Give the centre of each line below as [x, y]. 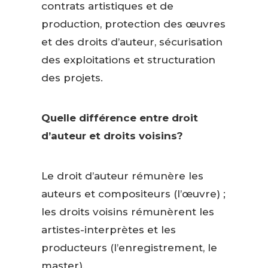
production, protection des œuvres [133, 24]
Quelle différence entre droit [119, 118]
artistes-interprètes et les [108, 230]
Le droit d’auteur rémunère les [122, 176]
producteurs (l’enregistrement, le [129, 248]
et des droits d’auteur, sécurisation [132, 42]
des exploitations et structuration [128, 60]
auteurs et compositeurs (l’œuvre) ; [133, 194]
